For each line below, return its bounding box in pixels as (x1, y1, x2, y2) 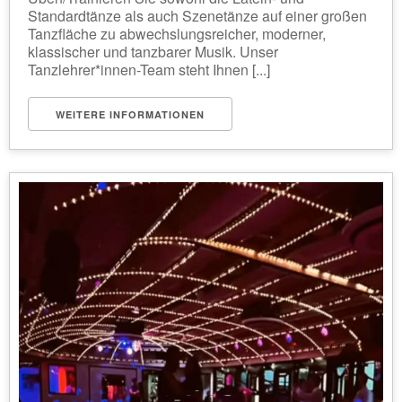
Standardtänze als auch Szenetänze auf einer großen (28, 5, 367, 26)
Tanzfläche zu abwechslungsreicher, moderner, (28, 23, 326, 44)
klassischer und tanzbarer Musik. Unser (28, 41, 278, 62)
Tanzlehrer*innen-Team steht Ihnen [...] (28, 59, 270, 80)
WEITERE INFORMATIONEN (56, 108, 205, 121)
